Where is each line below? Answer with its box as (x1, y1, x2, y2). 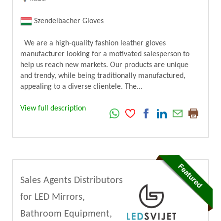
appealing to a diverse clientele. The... (20, 83, 143, 91)
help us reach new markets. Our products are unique (20, 61, 188, 70)
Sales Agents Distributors (20, 176, 123, 186)
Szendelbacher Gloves (32, 17, 104, 26)
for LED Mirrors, (20, 192, 85, 203)
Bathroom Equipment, (20, 209, 112, 220)
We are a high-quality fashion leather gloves (20, 39, 166, 48)
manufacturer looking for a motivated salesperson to (20, 50, 189, 59)
